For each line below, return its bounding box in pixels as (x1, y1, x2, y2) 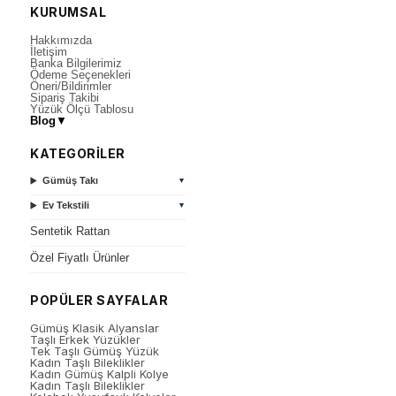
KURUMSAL (30, 4, 107, 19)
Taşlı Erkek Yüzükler (30, 332, 141, 346)
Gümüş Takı (42, 175, 99, 186)
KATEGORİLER (30, 146, 126, 161)
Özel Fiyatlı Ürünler (30, 251, 130, 264)
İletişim (30, 45, 68, 58)
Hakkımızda (30, 34, 93, 47)
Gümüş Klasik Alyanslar (30, 321, 160, 335)
